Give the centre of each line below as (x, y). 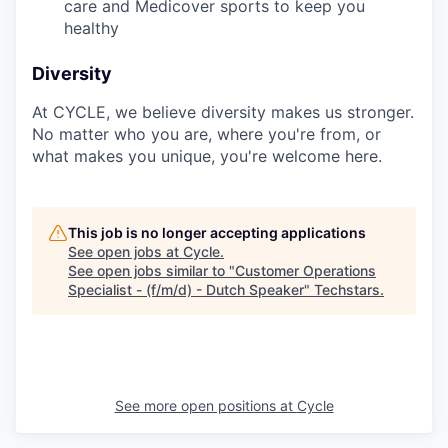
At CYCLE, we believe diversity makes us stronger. (223, 111)
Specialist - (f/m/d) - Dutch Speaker (186, 289)
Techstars (347, 289)
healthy (91, 27)
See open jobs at (125, 251)
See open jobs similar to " (151, 270)
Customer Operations (305, 270)
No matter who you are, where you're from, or (206, 133)
